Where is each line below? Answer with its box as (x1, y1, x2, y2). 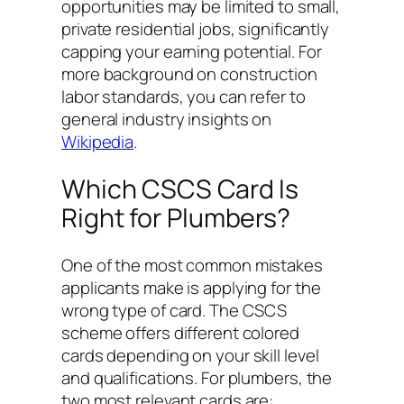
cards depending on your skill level (61, 343, 319, 367)
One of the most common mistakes (61, 252, 323, 277)
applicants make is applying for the (61, 275, 321, 299)
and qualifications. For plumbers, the (61, 365, 333, 390)
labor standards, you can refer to (61, 85, 306, 109)
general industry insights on (61, 107, 272, 132)
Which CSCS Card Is (61, 171, 299, 207)
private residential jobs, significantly (61, 17, 330, 41)
